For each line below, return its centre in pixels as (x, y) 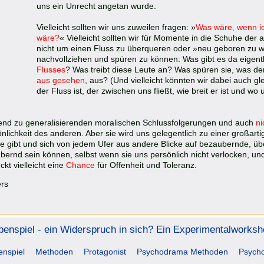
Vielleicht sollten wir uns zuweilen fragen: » (116, 27)
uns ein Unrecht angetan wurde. (96, 6)
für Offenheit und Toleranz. (147, 165)
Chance (82, 165)
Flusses (51, 70)
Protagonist (105, 252)
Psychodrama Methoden (182, 252)
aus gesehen (61, 80)
